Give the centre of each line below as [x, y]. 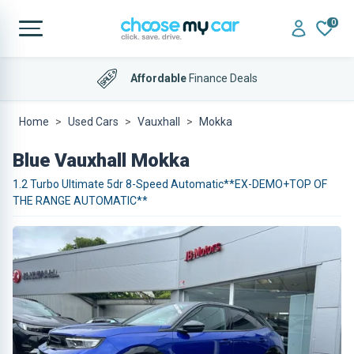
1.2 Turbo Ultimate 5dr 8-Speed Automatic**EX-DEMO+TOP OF [170, 184]
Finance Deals [222, 78]
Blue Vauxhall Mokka [101, 160]
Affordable [158, 78]
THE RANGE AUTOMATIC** [80, 201]
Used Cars [93, 122]
